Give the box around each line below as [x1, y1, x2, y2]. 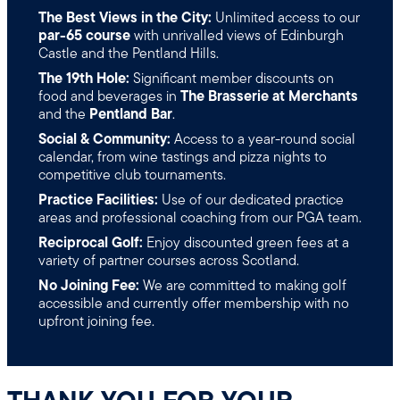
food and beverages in [37, 84, 180, 108]
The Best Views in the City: [37, 5, 212, 29]
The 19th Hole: [37, 66, 129, 90]
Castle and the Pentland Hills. [37, 41, 219, 65]
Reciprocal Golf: [37, 230, 143, 254]
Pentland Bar [88, 102, 172, 126]
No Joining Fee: [37, 273, 139, 297]
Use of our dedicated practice [157, 187, 344, 212]
